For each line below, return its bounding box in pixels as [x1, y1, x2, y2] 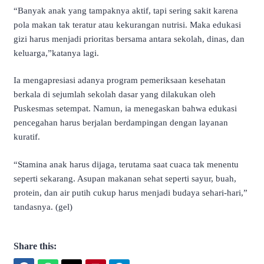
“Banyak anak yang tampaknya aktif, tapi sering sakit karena [14, 5, 238, 15]
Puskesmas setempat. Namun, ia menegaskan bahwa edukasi [14, 104, 237, 114]
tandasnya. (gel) [14, 202, 72, 212]
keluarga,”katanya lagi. [14, 48, 99, 58]
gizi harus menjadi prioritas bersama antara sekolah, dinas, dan [14, 34, 245, 44]
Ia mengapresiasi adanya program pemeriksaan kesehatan [14, 75, 226, 85]
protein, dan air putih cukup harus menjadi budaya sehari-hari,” [14, 187, 247, 197]
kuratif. [14, 132, 40, 142]
